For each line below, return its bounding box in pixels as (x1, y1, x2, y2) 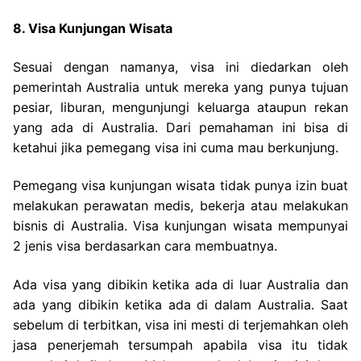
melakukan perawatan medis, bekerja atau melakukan (13, 197, 348, 214)
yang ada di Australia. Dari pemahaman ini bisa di (13, 118, 348, 135)
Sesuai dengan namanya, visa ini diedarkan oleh (13, 58, 348, 75)
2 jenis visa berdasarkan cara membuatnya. (13, 238, 277, 255)
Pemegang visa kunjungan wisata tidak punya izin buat (13, 177, 348, 194)
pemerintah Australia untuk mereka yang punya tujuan (13, 78, 348, 95)
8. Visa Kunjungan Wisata (13, 20, 172, 37)
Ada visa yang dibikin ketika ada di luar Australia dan (13, 276, 348, 293)
